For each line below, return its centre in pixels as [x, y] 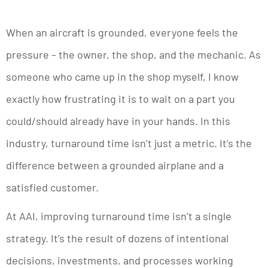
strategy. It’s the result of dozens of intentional [117, 238]
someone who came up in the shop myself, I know [122, 76]
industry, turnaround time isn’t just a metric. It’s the [129, 143]
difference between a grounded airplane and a [115, 165]
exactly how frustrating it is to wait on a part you [121, 98]
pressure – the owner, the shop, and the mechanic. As [133, 54]
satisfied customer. [52, 187]
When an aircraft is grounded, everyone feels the [122, 32]
